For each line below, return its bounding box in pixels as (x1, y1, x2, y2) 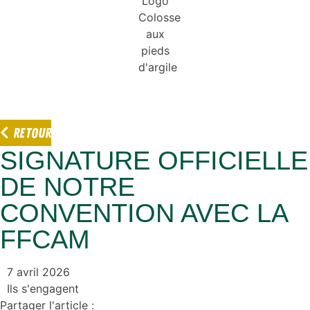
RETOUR (13, 125, 51, 143)
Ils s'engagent (7, 282, 79, 296)
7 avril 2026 (7, 265, 70, 280)
